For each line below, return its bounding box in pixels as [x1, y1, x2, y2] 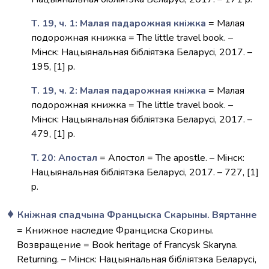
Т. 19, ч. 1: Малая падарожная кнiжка [31, 17, 208, 30]
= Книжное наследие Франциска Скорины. [17, 224, 214, 237]
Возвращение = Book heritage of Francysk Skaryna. [17, 238, 238, 252]
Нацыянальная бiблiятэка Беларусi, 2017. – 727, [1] [31, 166, 259, 179]
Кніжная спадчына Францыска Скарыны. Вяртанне [17, 208, 257, 222]
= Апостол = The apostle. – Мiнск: [97, 151, 244, 165]
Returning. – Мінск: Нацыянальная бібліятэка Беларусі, [17, 253, 256, 266]
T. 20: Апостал [31, 151, 97, 165]
